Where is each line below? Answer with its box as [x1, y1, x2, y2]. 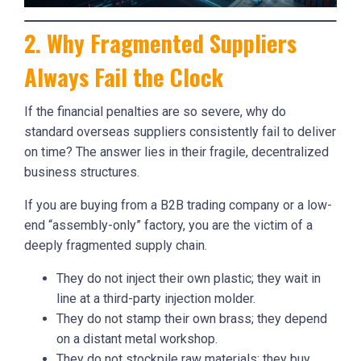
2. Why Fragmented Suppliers [24, 25, 297, 60]
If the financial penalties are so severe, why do [24, 103, 286, 119]
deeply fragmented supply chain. [24, 237, 207, 253]
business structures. [24, 164, 139, 180]
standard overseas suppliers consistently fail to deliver [24, 123, 336, 139]
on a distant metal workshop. [56, 330, 218, 346]
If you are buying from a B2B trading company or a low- [24, 197, 332, 213]
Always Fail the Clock [24, 59, 223, 93]
